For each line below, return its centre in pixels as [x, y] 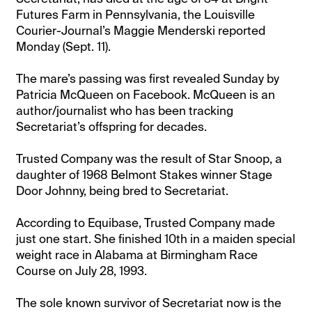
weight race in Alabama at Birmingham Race [137, 255]
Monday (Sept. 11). [64, 46]
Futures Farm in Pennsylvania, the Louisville [136, 14]
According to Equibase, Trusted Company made [146, 223]
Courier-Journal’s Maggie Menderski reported [141, 30]
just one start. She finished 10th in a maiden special [156, 239]
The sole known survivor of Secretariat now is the [149, 303]
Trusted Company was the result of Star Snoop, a [149, 158]
